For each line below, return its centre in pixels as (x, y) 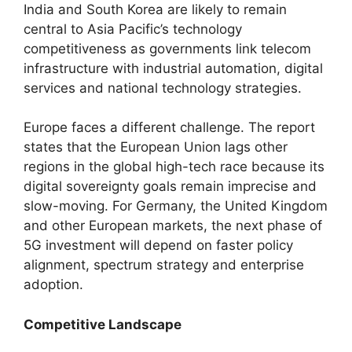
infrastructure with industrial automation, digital (173, 68)
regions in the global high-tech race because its (174, 167)
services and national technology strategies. (163, 88)
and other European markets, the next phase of (173, 225)
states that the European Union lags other (156, 147)
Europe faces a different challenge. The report (169, 127)
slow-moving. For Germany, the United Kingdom (176, 206)
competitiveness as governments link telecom (167, 48)
